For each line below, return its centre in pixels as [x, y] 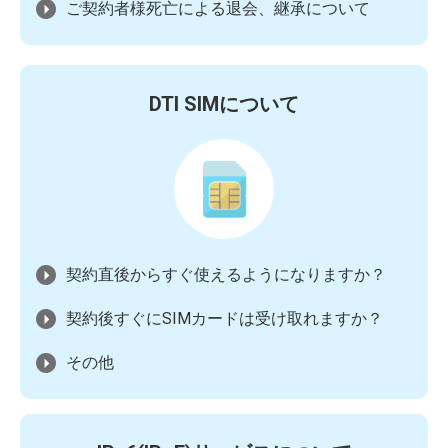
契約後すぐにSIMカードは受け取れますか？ [224, 318]
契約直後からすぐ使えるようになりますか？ [226, 274]
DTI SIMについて [224, 104]
